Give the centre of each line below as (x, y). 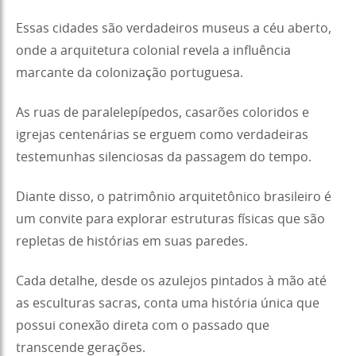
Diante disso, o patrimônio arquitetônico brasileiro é (174, 197)
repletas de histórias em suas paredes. (132, 241)
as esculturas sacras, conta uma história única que (168, 303)
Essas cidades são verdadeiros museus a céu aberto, (174, 28)
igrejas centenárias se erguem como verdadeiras (162, 135)
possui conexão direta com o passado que (143, 325)
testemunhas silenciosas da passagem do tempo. (164, 157)
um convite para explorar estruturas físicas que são (170, 219)
